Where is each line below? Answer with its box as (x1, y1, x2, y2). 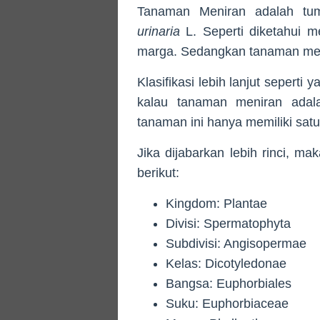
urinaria (137, 24, 180, 39)
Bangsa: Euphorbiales (166, 276, 291, 291)
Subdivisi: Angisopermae (166, 236, 306, 251)
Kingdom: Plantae (166, 196, 267, 211)
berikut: (137, 165, 179, 180)
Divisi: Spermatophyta (166, 216, 291, 231)
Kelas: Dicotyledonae (166, 256, 286, 271)
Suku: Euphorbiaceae (166, 296, 289, 311)
